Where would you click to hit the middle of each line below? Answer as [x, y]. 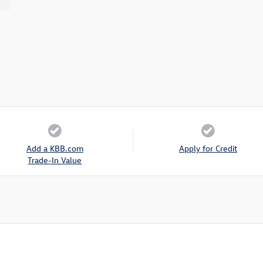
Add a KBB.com [55, 149]
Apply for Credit [208, 149]
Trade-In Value [55, 160]
